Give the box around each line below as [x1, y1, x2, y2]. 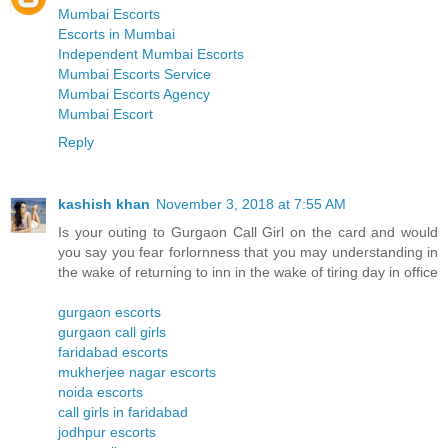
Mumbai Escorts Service [58, 66, 211, 83]
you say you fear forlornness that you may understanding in [58, 244, 438, 261]
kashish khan [58, 196, 150, 213]
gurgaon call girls [58, 324, 166, 341]
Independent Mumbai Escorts [58, 46, 244, 63]
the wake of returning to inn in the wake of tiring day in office [58, 264, 438, 281]
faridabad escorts [58, 344, 168, 361]
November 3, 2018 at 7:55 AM [156, 196, 346, 213]
